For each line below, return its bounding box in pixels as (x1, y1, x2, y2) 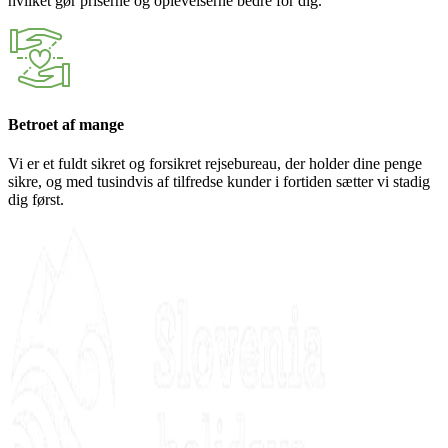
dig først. (8, 190, 64, 208)
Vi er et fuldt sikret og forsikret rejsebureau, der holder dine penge (8, 154, 422, 172)
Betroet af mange (8, 115, 124, 133)
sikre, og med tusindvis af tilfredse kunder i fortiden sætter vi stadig (8, 172, 430, 190)
